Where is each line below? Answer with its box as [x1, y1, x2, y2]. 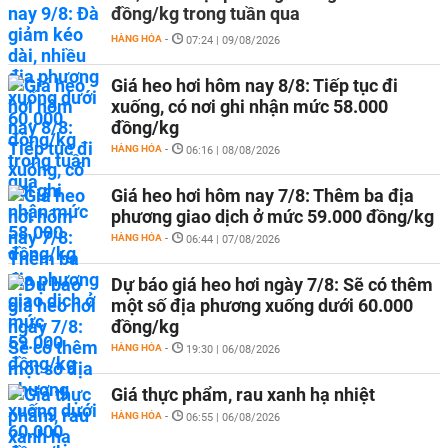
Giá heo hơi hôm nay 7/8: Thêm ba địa [111, 185, 414, 206]
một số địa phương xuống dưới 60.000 [111, 295, 413, 316]
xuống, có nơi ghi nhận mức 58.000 [111, 96, 388, 117]
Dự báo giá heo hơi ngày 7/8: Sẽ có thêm [111, 274, 433, 295]
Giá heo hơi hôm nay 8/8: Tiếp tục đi [111, 75, 398, 96]
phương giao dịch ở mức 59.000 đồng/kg [111, 206, 434, 227]
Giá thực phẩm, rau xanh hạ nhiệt [111, 384, 375, 405]
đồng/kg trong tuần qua [111, 3, 300, 24]
